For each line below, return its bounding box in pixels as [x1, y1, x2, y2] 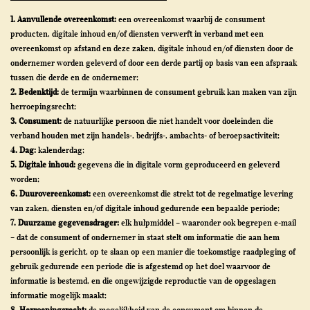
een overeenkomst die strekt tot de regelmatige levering [91, 188, 293, 199]
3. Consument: [10, 116, 62, 126]
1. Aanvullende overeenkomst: [10, 14, 116, 24]
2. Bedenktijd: [10, 86, 61, 97]
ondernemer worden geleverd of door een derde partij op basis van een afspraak [10, 57, 297, 68]
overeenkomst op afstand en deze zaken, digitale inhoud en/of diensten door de [10, 43, 293, 53]
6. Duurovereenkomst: [10, 188, 91, 199]
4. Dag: [10, 145, 36, 155]
